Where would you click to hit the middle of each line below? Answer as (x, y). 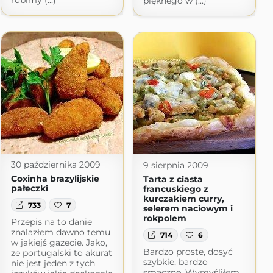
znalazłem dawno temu (60, 232)
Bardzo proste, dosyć (188, 251)
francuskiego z (175, 189)
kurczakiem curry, (183, 199)
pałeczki (29, 189)
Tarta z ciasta (173, 179)
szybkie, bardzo (175, 262)
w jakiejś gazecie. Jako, (59, 242)
